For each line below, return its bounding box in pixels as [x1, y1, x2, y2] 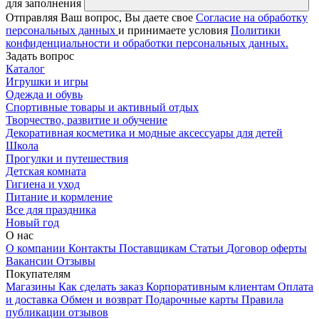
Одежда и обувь [6, 88, 83, 101]
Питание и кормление [6, 191, 113, 204]
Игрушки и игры [6, 75, 88, 88]
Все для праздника [6, 204, 96, 216]
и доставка [6, 293, 61, 306]
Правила [241, 293, 283, 306]
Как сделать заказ [58, 281, 146, 293]
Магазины [6, 281, 58, 293]
